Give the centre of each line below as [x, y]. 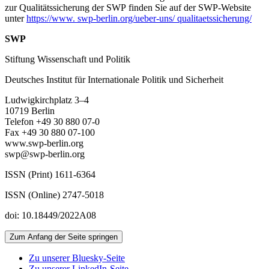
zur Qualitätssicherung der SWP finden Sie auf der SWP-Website [128, 7]
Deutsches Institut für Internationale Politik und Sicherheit [114, 79]
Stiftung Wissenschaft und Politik [68, 59]
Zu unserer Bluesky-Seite [77, 258]
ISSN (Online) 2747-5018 [54, 195]
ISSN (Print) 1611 [39, 174]
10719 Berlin [30, 110]
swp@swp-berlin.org [45, 154]
